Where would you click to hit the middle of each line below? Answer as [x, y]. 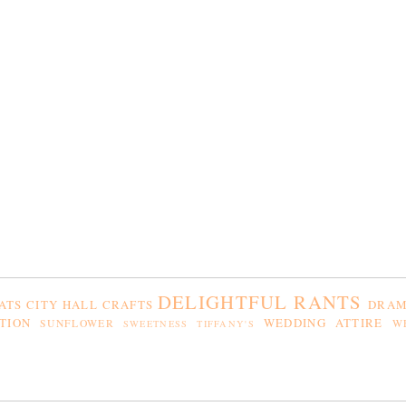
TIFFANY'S [226, 324]
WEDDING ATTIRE [323, 323]
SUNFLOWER [77, 324]
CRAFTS [128, 305]
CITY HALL [63, 305]
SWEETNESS [155, 324]
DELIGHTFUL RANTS [260, 302]
